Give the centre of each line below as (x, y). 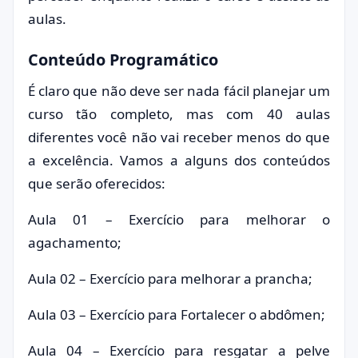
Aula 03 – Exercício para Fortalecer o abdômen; (177, 314)
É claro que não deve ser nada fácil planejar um (179, 91)
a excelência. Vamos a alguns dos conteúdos (179, 160)
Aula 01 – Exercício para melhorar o (179, 219)
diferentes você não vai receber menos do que (179, 137)
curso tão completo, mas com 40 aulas (179, 114)
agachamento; (75, 243)
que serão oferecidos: (97, 183)
